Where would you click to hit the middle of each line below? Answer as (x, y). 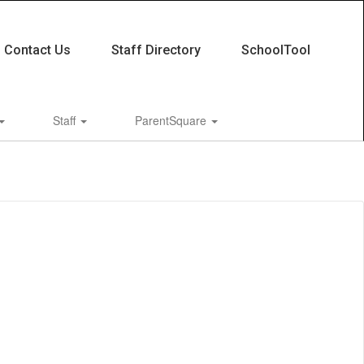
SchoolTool (275, 50)
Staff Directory (156, 50)
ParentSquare (172, 120)
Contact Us (37, 50)
